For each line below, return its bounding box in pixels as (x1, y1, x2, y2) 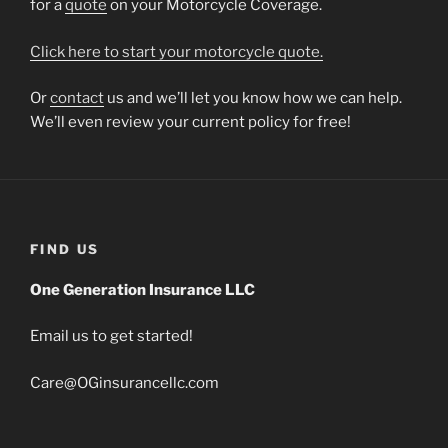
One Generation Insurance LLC (30, 280, 255, 299)
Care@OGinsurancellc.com (30, 373, 219, 392)
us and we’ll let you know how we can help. (104, 89, 402, 108)
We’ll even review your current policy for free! (30, 113, 351, 132)
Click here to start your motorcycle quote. (30, 42, 323, 61)
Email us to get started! (30, 327, 193, 346)
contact (50, 89, 104, 108)
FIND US (30, 241, 100, 258)
